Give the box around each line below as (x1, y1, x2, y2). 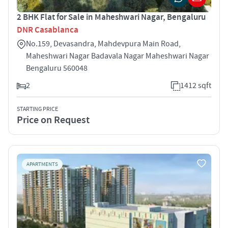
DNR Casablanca (17, 24, 78, 36)
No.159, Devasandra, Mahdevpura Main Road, (26, 38, 181, 49)
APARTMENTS (26, 160, 58, 168)
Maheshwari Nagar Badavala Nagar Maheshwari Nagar (26, 50, 209, 61)
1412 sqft (180, 80, 211, 91)
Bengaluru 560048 (26, 63, 88, 73)
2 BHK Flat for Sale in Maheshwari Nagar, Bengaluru (17, 11, 206, 23)
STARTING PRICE (17, 105, 58, 113)
